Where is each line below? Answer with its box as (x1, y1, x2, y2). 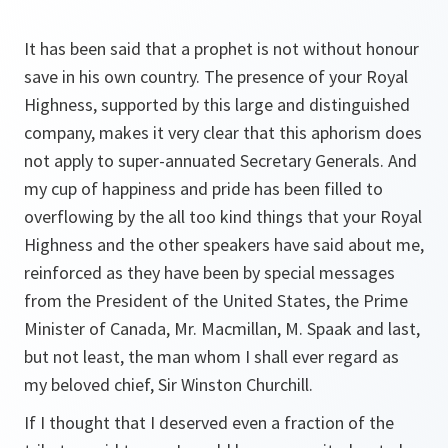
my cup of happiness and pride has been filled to (24, 177, 383, 200)
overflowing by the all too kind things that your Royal (24, 205, 422, 228)
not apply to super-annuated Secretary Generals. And (24, 149, 417, 172)
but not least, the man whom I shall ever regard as (24, 345, 399, 368)
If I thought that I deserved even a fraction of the (24, 411, 394, 434)
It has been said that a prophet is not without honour (24, 37, 419, 60)
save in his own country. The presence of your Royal (24, 65, 408, 88)
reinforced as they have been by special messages (24, 261, 395, 284)
